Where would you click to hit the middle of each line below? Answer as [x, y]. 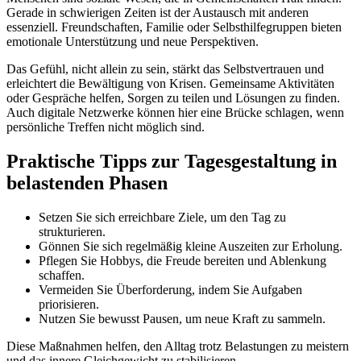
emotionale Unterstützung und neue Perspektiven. [133, 41]
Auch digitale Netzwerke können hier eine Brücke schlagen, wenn [175, 112]
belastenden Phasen [87, 183]
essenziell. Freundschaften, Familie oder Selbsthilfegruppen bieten [174, 27]
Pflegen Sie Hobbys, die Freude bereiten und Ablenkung [183, 260]
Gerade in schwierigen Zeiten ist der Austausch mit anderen [158, 12]
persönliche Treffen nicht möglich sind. [106, 127]
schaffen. [62, 275]
